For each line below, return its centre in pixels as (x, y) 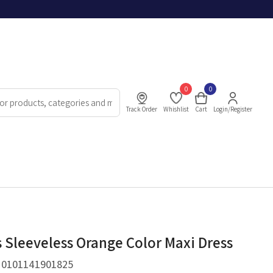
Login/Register (233, 109)
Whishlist (176, 109)
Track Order (142, 109)
